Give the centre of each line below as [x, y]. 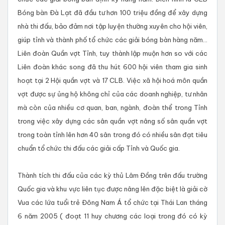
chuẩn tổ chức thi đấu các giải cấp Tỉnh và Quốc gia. [99, 148]
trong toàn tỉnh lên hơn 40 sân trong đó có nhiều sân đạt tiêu [113, 135]
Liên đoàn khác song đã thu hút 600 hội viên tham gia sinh [113, 67]
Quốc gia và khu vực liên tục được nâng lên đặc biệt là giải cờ [113, 189]
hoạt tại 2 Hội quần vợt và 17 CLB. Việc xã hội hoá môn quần [113, 81]
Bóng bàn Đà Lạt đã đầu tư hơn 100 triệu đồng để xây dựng [113, 13]
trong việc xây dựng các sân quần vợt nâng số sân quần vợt [113, 121]
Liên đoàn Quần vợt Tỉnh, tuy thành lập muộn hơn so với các [113, 53]
